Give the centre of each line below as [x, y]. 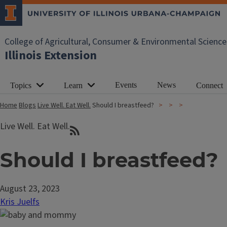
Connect [210, 85]
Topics [21, 85]
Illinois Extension [51, 55]
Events [126, 85]
